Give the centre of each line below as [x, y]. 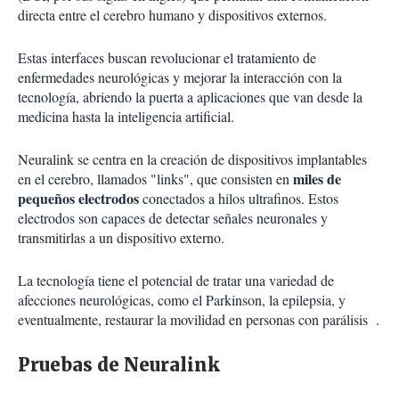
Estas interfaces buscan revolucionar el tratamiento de [167, 58]
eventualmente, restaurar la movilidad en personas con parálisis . [199, 320]
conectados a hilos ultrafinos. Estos [239, 199]
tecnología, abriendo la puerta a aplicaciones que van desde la [190, 97]
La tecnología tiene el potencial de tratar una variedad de [176, 281]
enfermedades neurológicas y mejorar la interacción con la [180, 77]
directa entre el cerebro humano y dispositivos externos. [172, 15]
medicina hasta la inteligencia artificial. [126, 117]
